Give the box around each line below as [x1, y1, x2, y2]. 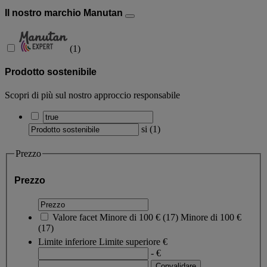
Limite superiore [99, 237, 160, 247]
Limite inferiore [38, 237, 97, 247]
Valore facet [52, 212, 97, 223]
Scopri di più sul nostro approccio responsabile [5, 90, 180, 101]
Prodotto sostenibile [5, 67, 97, 77]
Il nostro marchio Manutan [5, 7, 125, 18]
